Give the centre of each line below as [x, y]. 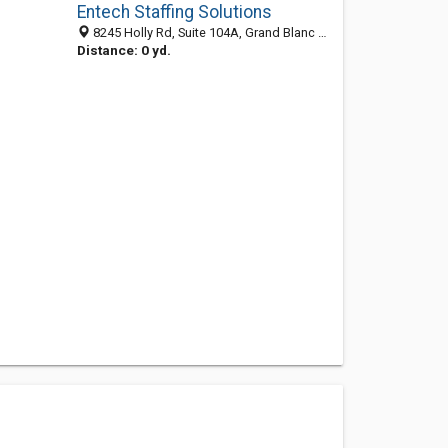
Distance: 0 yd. [123, 50]
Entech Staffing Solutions [174, 12]
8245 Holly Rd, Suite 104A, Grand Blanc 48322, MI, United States [203, 32]
